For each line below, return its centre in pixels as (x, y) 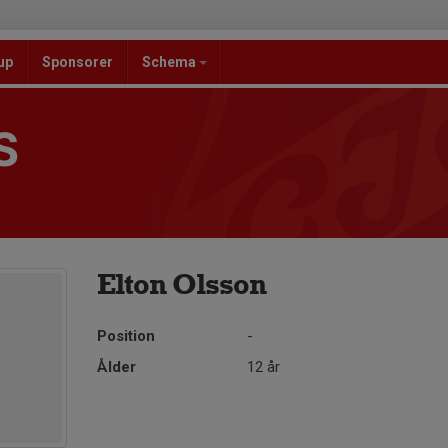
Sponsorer (77, 62)
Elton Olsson (182, 284)
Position (126, 336)
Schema (170, 62)
